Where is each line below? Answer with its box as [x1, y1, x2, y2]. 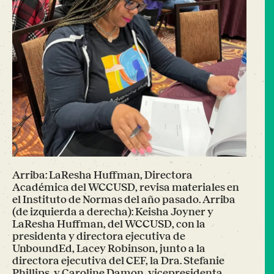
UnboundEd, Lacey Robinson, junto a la [12, 242, 206, 254]
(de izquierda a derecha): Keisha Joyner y [12, 206, 213, 218]
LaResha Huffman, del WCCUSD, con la [12, 218, 206, 230]
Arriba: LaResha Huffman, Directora [12, 169, 193, 181]
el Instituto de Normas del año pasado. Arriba [12, 193, 235, 206]
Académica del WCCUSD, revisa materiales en [12, 181, 239, 193]
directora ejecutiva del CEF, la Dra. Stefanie [12, 254, 224, 267]
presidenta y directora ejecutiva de [12, 230, 185, 242]
